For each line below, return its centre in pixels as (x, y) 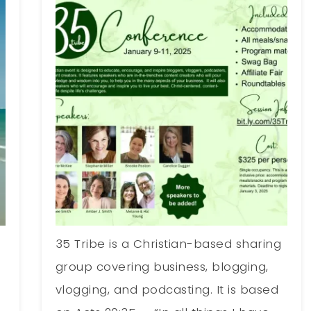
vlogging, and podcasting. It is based (167, 289)
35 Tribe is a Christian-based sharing (168, 243)
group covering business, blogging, (162, 266)
